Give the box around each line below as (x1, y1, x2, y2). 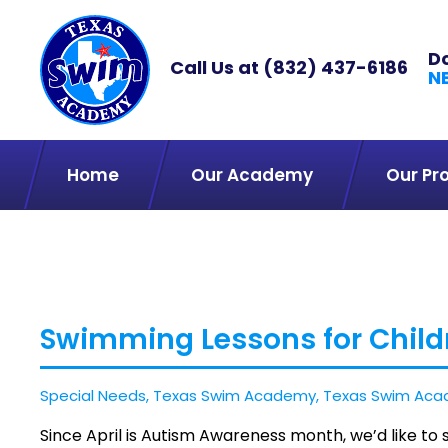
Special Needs (40, 385, 146, 406)
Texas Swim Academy (153, 385, 316, 406)
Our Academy (191, 163, 314, 187)
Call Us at (170, 55, 263, 80)
